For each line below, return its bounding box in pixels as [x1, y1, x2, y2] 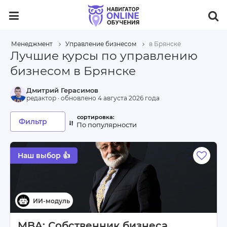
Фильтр [19, 117, 47, 126]
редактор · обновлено [26, 94, 98, 102]
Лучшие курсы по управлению [10, 49, 198, 63]
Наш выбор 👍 [18, 151, 70, 160]
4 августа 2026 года [98, 94, 160, 102]
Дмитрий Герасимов [26, 86, 98, 94]
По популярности [77, 121, 137, 129]
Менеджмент [11, 40, 53, 48]
